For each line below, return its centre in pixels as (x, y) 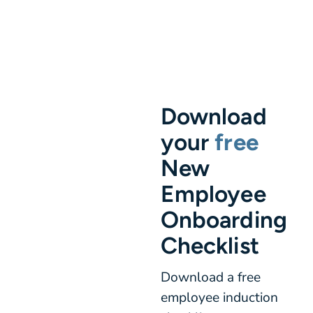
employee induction (219, 297)
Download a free (210, 277)
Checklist (210, 246)
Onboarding (224, 220)
